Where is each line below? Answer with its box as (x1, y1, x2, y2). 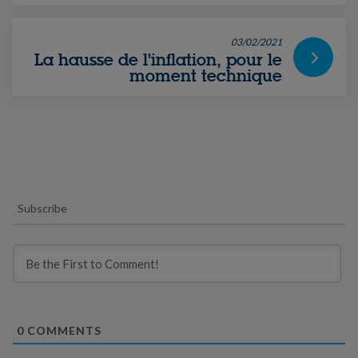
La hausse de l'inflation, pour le (34, 50, 282, 71)
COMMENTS (24, 324, 101, 338)
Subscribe (18, 201, 67, 216)
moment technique (129, 66, 282, 87)
